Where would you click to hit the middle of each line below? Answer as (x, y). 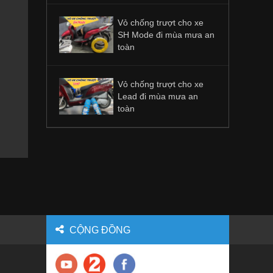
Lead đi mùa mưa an (158, 96)
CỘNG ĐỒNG (99, 230)
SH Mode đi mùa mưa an (166, 35)
